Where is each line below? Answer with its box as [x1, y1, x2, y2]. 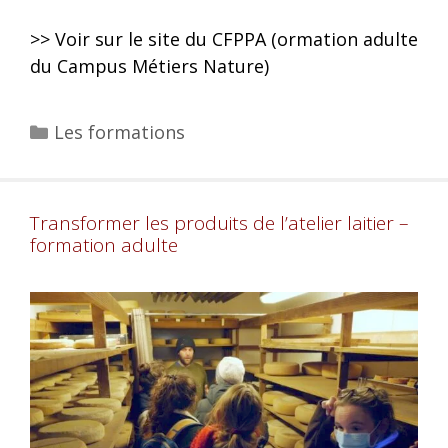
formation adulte [30, 231, 178, 258]
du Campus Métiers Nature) [30, 53, 269, 78]
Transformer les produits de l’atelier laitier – [30, 209, 409, 236]
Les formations [53, 119, 185, 144]
